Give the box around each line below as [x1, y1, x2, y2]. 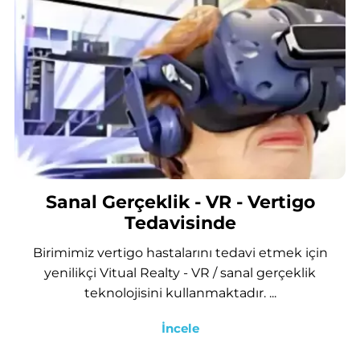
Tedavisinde [124, 212, 236, 235]
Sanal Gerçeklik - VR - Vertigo [45, 191, 315, 214]
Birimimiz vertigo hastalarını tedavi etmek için [32, 244, 328, 260]
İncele [161, 321, 199, 337]
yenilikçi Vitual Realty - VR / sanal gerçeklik [44, 264, 316, 280]
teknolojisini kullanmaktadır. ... [84, 284, 276, 301]
